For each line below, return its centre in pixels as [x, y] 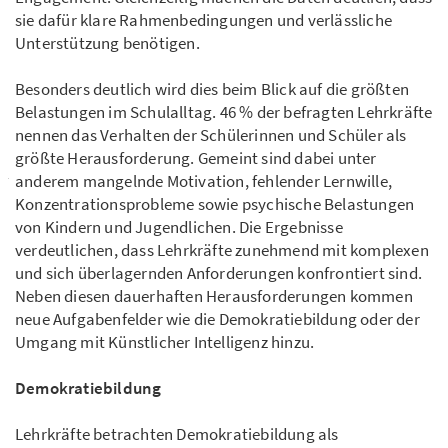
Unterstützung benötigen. [107, 43]
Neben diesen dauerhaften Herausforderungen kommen [214, 296]
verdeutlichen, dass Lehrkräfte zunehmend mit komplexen [222, 250]
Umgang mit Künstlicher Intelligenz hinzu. [165, 342]
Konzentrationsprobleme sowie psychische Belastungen [215, 204]
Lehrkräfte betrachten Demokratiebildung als [177, 434]
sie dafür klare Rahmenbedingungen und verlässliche [204, 20]
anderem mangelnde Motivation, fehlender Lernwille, [204, 181]
